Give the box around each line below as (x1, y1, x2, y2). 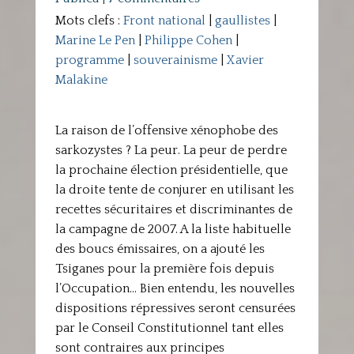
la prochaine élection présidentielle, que (55, 163, 288, 177)
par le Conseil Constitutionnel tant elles (55, 321, 284, 335)
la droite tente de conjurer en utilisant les (55, 183, 294, 197)
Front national (122, 13, 205, 28)
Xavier (226, 53, 264, 67)
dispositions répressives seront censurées (55, 301, 296, 315)
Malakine (55, 73, 107, 87)
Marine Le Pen (55, 33, 135, 47)
